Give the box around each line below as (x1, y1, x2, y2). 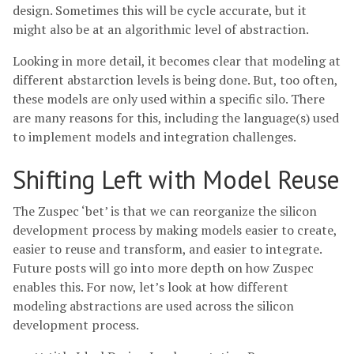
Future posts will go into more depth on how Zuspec (13, 258, 314, 277)
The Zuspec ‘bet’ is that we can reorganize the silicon (13, 201, 317, 220)
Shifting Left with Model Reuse (13, 162, 340, 196)
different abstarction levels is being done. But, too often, (13, 71, 337, 89)
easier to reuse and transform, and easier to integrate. (13, 239, 322, 258)
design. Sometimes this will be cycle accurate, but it (13, 2, 307, 20)
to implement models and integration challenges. (13, 128, 296, 146)
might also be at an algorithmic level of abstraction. (13, 21, 309, 39)
